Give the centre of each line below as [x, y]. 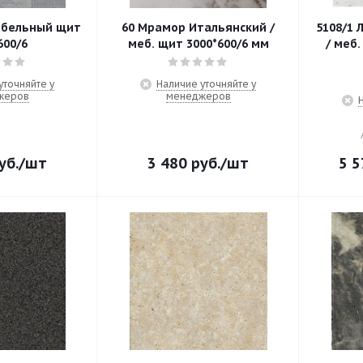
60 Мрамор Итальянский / [198, 28]
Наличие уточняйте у [206, 84]
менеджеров [198, 96]
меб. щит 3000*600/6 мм [198, 44]
